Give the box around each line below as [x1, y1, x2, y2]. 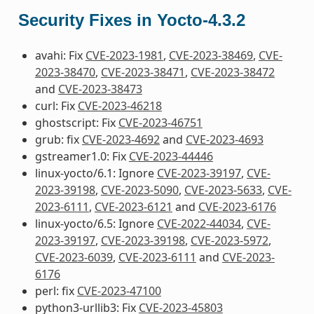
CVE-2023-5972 [190, 232, 268, 248]
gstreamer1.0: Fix [34, 148, 129, 164]
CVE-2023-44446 [128, 148, 213, 164]
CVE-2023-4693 [185, 131, 264, 147]
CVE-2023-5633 [184, 182, 262, 198]
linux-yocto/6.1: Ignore [34, 165, 157, 181]
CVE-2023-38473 [57, 81, 142, 97]
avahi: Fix [34, 47, 86, 63]
